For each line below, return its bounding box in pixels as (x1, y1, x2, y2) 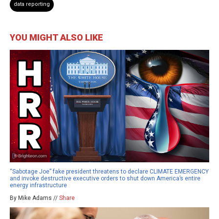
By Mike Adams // (10, 194, 59, 201)
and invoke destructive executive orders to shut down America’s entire (10, 175, 200, 182)
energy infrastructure (10, 181, 67, 189)
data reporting (14, 1, 50, 8)
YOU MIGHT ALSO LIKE (10, 32, 103, 43)
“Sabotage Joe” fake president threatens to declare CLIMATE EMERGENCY (10, 168, 209, 175)
